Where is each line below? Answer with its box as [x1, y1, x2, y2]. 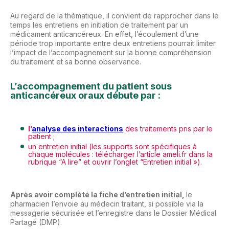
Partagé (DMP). [10, 218, 62, 226]
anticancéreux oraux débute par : [10, 90, 161, 101]
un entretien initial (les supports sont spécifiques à [28, 142, 197, 151]
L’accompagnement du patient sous [10, 81, 172, 91]
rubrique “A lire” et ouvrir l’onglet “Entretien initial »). [28, 157, 202, 166]
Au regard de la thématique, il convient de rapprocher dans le [10, 11, 219, 20]
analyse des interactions [32, 124, 123, 133]
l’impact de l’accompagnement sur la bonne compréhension [10, 48, 212, 57]
